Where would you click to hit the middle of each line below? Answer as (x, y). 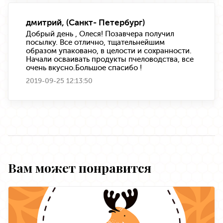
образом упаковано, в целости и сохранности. (109, 51)
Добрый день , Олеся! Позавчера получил (100, 34)
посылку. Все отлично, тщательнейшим (95, 42)
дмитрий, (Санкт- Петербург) (85, 22)
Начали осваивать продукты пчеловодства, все (110, 59)
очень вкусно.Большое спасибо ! (84, 67)
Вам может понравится (80, 167)
